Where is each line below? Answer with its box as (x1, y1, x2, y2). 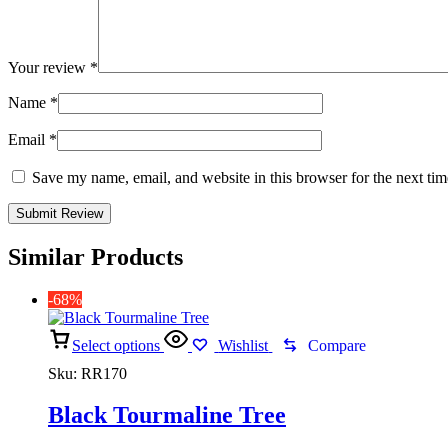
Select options (72, 336, 160, 354)
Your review (8, 58, 90, 76)
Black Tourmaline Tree (48, 402, 286, 429)
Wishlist (218, 336, 269, 354)
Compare (308, 336, 367, 354)
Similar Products (8, 243, 183, 270)
